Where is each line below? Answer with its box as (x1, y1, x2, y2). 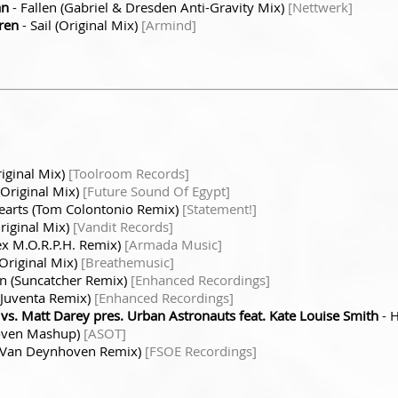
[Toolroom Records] (68, 163, 189, 182)
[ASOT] (84, 323, 126, 342)
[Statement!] (182, 199, 257, 218)
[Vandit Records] (73, 217, 173, 235)
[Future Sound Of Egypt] (83, 181, 230, 200)
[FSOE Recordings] (145, 341, 257, 360)
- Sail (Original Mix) (19, 15, 141, 34)
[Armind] (141, 15, 196, 34)
